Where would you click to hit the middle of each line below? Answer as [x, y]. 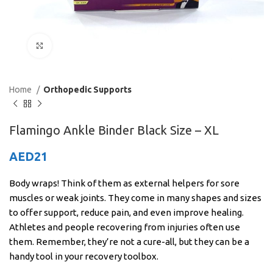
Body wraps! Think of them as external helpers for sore [124, 183]
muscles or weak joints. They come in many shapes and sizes [135, 197]
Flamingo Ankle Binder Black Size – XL [114, 130]
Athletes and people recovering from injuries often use [125, 227]
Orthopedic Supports [87, 89]
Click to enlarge [83, 45]
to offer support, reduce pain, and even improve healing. [126, 212]
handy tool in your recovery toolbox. [84, 256]
